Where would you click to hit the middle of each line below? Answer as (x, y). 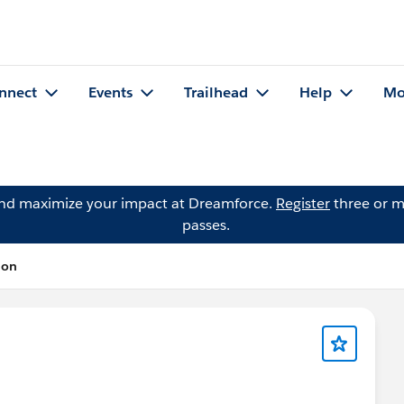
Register (303, 203)
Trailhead (216, 93)
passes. (206, 225)
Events (110, 93)
